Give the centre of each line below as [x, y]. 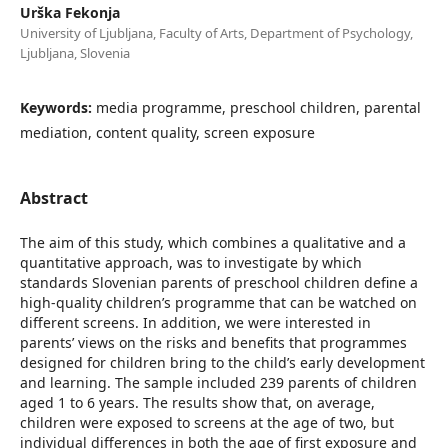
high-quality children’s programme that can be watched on [218, 302]
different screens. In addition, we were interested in [195, 322]
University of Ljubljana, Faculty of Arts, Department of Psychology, [216, 32]
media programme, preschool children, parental [258, 107]
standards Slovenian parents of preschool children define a [218, 282]
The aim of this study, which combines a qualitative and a [212, 242]
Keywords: [57, 107]
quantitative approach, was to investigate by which [190, 262]
